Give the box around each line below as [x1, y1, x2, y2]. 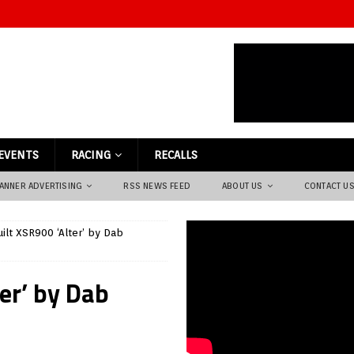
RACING [71, 149, 111, 161]
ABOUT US [222, 180, 263, 191]
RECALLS [154, 149, 198, 161]
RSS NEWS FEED [123, 180, 191, 191]
